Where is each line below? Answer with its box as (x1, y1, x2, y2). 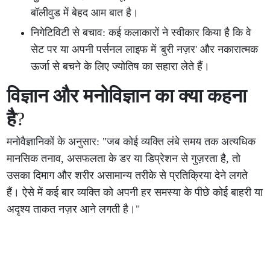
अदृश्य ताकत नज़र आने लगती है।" (7, 203, 140, 215)
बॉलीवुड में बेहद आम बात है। (31, 7, 139, 19)
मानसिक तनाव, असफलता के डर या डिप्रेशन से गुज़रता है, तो (7, 152, 241, 165)
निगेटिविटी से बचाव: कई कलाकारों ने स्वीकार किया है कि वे (31, 27, 252, 39)
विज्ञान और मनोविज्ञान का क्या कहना (7, 85, 247, 107)
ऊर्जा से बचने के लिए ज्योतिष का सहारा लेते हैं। (31, 60, 210, 72)
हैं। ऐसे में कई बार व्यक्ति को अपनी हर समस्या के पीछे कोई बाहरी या (7, 186, 263, 198)
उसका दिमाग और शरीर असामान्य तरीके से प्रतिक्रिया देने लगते (7, 169, 248, 181)
